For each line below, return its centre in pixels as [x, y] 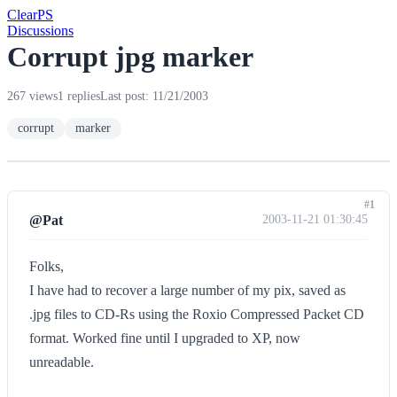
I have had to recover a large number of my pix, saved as [187, 290]
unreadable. [62, 362]
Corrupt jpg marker [130, 57]
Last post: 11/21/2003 [154, 96]
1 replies [79, 96]
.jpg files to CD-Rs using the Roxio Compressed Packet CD [197, 314]
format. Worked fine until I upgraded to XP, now [165, 338]
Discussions [40, 31]
